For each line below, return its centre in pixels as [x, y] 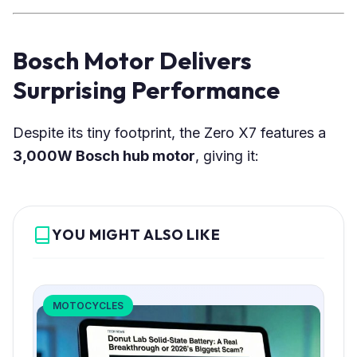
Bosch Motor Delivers [132, 60]
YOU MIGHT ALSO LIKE [137, 234]
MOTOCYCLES [88, 305]
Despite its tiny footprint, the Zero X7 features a [169, 132]
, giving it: [227, 155]
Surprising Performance [146, 90]
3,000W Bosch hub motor [104, 155]
